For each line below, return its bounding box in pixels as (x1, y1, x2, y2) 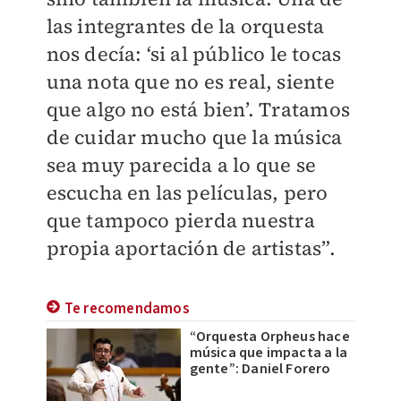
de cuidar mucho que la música (46, 124, 343, 150)
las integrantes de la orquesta (46, 13, 325, 39)
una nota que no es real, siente (46, 68, 335, 95)
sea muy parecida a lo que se (46, 151, 317, 178)
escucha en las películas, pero (46, 179, 328, 206)
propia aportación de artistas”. (46, 235, 336, 261)
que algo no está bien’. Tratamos (46, 96, 350, 123)
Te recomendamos (64, 298, 190, 320)
